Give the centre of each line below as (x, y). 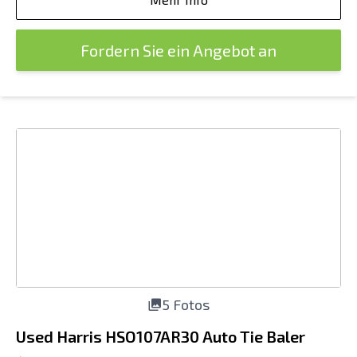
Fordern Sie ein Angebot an (178, 50)
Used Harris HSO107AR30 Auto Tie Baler (161, 336)
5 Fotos (186, 304)
